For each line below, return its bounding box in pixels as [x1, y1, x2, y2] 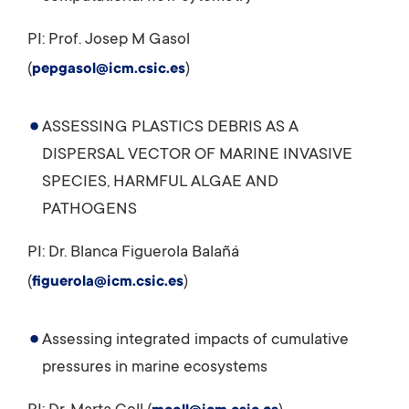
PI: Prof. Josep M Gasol [27, 31, 190, 49]
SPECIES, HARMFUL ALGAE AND [42, 173, 278, 192]
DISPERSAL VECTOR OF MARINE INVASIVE [42, 146, 352, 164]
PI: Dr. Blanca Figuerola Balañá [27, 244, 239, 262]
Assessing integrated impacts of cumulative [42, 331, 349, 350]
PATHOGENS [42, 201, 137, 219]
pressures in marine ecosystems [42, 359, 267, 377]
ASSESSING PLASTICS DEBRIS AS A [42, 119, 299, 137]
